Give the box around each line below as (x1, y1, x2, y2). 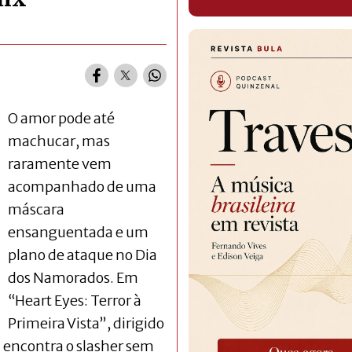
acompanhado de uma (8, 177, 156, 196)
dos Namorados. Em (8, 268, 138, 287)
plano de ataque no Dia (8, 245, 157, 264)
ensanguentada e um (8, 222, 148, 241)
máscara (8, 200, 64, 218)
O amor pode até (8, 108, 115, 127)
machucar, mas (8, 131, 110, 150)
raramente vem (8, 154, 112, 173)
